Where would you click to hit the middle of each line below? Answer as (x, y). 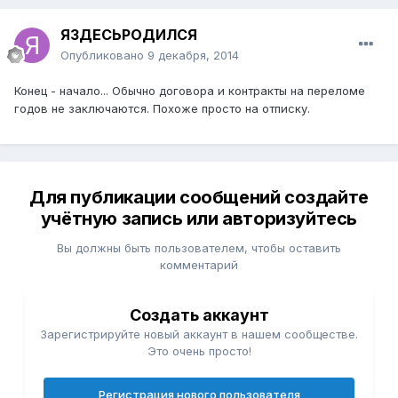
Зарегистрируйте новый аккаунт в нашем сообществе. (199, 334)
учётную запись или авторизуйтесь (199, 219)
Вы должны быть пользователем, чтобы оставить (199, 248)
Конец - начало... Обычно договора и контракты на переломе (190, 91)
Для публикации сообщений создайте (199, 198)
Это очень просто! (199, 351)
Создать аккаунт (199, 315)
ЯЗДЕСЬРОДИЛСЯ (129, 35)
